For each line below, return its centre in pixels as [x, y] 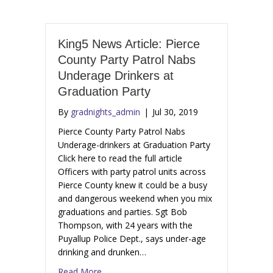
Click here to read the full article [120, 158]
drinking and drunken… [102, 252]
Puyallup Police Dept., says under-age [132, 239]
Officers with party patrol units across [132, 172]
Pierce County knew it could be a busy [133, 185]
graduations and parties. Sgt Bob [122, 212]
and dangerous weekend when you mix [135, 199]
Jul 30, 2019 [175, 112]
